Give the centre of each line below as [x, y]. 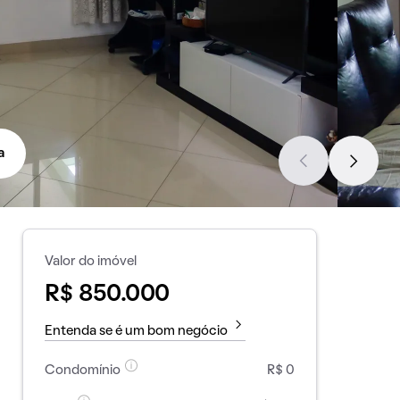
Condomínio [82, 371]
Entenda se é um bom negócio [136, 331]
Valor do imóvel [90, 262]
